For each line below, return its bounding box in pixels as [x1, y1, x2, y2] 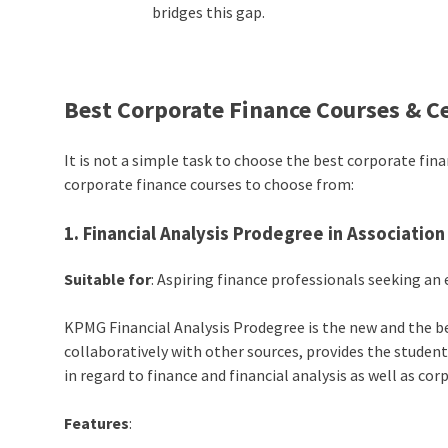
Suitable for [64, 268, 152, 289]
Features [64, 412, 130, 433]
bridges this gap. [152, 2, 266, 23]
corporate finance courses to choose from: [64, 173, 355, 194]
